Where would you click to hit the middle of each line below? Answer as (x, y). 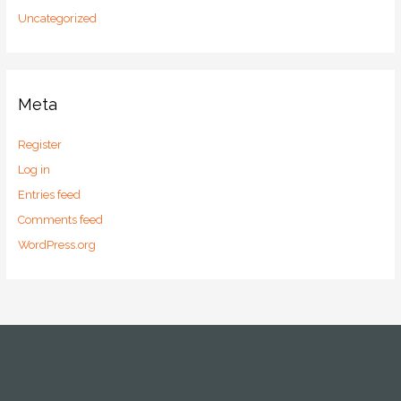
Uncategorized (57, 19)
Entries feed (49, 194)
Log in (34, 169)
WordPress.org (56, 245)
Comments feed (60, 220)
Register (39, 144)
